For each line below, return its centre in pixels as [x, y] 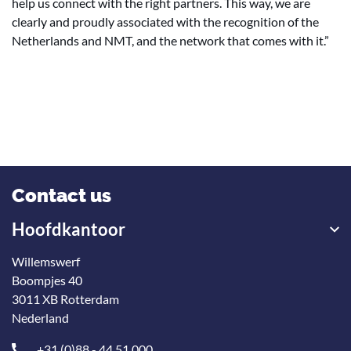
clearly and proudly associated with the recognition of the [165, 22]
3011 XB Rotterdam [65, 299]
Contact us [62, 195]
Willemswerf [46, 261]
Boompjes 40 [47, 280]
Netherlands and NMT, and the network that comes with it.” [170, 40]
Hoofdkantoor [69, 229]
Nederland [40, 318]
